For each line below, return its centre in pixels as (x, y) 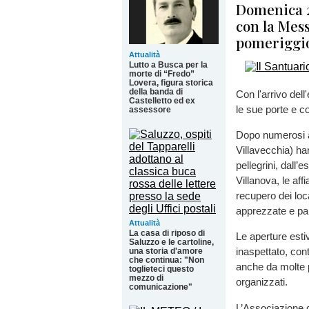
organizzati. (262, 282)
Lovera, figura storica (171, 83)
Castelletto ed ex (162, 101)
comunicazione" (161, 287)
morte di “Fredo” (162, 74)
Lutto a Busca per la (168, 65)
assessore (150, 110)
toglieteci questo (161, 269)
